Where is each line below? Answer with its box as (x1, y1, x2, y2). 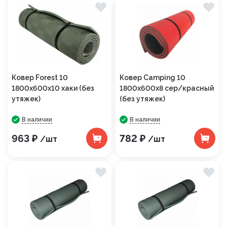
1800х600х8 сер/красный (120, 84, 214, 92)
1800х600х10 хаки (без (12, 84, 94, 92)
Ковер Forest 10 (12, 73, 68, 82)
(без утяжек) (120, 95, 165, 103)
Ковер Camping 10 (120, 73, 185, 82)
